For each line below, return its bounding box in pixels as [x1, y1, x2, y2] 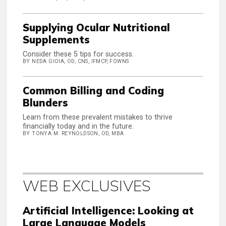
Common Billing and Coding [23, 84, 164, 97]
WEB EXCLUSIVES [23, 176, 151, 196]
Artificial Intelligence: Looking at [23, 204, 194, 217]
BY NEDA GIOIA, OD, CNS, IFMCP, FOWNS [23, 58, 129, 65]
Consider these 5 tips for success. [23, 50, 134, 59]
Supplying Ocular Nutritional [23, 21, 170, 34]
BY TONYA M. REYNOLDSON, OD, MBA [23, 130, 124, 137]
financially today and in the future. [23, 122, 134, 131]
